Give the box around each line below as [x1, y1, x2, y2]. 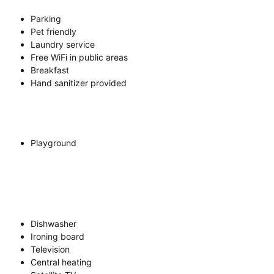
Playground [31, 137, 76, 148]
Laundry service [31, 39, 95, 50]
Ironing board [31, 231, 84, 242]
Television [31, 243, 70, 254]
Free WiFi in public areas [31, 51, 128, 62]
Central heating [31, 256, 92, 267]
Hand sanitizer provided [31, 77, 127, 88]
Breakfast [31, 64, 69, 75]
